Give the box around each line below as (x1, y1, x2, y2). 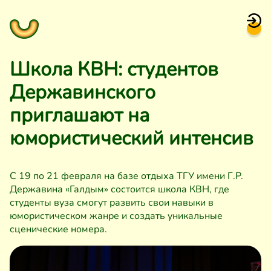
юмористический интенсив (10, 125, 253, 151)
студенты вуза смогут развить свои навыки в (10, 196, 214, 209)
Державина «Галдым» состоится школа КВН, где (10, 183, 229, 196)
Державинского (10, 79, 155, 105)
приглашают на (10, 102, 149, 128)
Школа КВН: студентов (10, 56, 218, 82)
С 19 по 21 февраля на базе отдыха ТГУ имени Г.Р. (10, 169, 243, 183)
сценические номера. (10, 223, 107, 236)
